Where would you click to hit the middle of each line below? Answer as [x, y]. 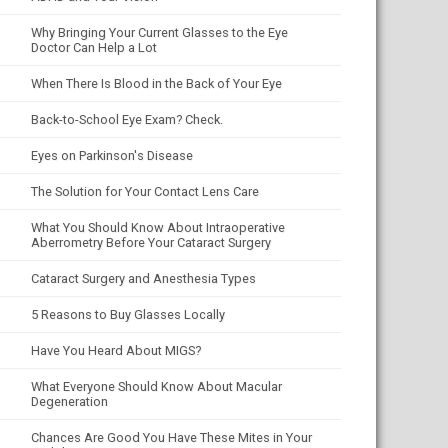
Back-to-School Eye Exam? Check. [127, 119]
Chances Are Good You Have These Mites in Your [171, 437]
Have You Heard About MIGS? [116, 350]
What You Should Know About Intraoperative [158, 227]
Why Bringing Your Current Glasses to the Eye [159, 32]
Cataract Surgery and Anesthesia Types [143, 278]
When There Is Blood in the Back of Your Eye [156, 83]
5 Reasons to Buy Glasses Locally [128, 314]
